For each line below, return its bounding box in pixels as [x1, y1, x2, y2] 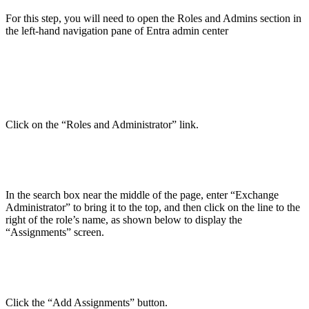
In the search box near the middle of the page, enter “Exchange [6, 188, 279, 201]
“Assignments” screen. [6, 226, 104, 238]
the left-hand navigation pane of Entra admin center [6, 24, 228, 37]
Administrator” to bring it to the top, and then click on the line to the [6, 201, 300, 213]
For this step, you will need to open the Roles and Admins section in [6, 12, 301, 24]
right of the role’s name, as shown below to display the [6, 213, 242, 226]
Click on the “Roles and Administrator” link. [6, 118, 199, 130]
